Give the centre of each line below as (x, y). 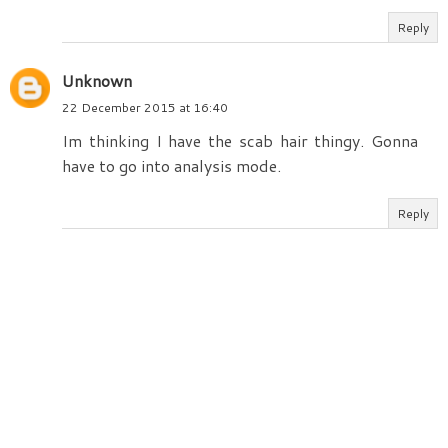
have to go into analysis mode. (171, 165)
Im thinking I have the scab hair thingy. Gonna (240, 140)
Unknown (97, 80)
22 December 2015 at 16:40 (145, 107)
